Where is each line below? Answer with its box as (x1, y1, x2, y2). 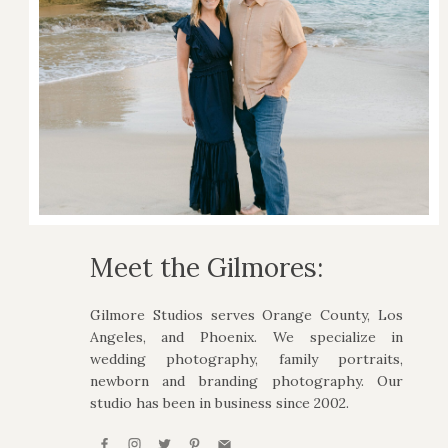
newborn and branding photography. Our (89, 371, 404, 390)
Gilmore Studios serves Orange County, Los (89, 305, 404, 324)
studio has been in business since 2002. (89, 393, 349, 412)
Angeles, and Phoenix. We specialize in (89, 327, 404, 346)
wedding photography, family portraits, (89, 349, 404, 368)
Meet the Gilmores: (89, 250, 323, 284)
